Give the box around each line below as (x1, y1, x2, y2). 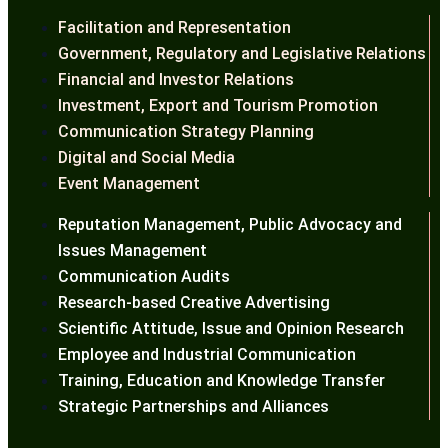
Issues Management (58, 240, 207, 260)
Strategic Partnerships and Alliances (58, 396, 329, 416)
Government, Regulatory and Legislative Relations (58, 44, 426, 64)
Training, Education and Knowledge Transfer (58, 370, 385, 390)
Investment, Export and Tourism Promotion (58, 96, 378, 116)
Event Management (58, 174, 200, 194)
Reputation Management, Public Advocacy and (58, 214, 402, 234)
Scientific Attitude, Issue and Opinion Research (58, 318, 404, 338)
